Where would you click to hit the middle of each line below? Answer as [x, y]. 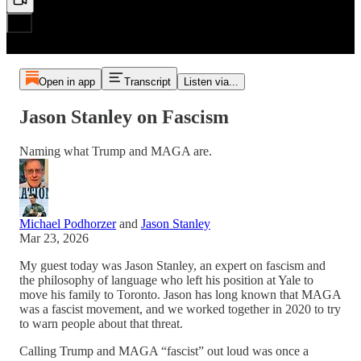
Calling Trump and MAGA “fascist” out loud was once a [164, 351]
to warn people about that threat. [101, 323]
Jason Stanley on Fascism [124, 116]
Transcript [147, 82]
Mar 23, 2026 [54, 238]
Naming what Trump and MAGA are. [116, 151]
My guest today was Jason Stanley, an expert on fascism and [172, 265]
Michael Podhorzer [68, 223]
